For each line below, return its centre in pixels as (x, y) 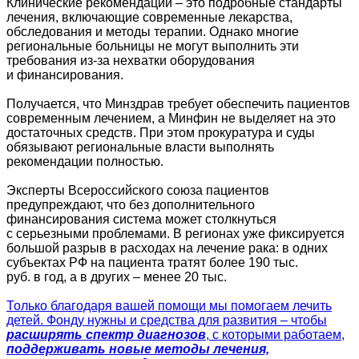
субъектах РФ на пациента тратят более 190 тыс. (152, 262)
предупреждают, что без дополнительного (131, 204)
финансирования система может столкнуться (141, 219)
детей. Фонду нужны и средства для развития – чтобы (167, 320)
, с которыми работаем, (275, 334)
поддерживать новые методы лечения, (138, 349)
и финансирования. (65, 75)
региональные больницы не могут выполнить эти (153, 46)
